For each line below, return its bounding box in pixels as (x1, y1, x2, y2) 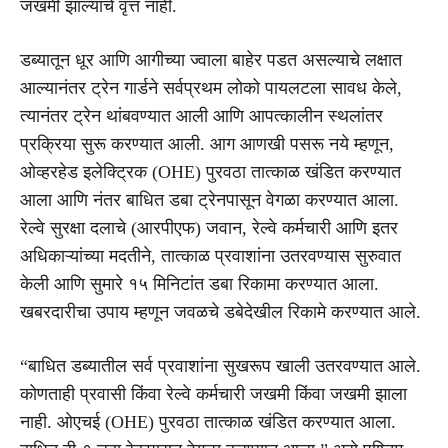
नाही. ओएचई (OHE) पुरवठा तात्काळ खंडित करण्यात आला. (20, 411, 396, 432)
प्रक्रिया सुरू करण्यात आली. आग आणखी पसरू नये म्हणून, (20, 133, 394, 154)
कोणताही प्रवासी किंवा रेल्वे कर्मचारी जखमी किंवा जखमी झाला (20, 383, 407, 404)
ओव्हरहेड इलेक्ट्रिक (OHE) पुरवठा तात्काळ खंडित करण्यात (20, 161, 401, 182)
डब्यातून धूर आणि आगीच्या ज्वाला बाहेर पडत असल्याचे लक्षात (20, 49, 402, 70)
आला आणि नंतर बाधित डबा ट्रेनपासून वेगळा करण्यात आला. (20, 189, 399, 210)
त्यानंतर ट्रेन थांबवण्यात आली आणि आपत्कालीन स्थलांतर (20, 105, 383, 126)
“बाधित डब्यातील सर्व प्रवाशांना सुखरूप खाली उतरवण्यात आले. (20, 355, 421, 376)
